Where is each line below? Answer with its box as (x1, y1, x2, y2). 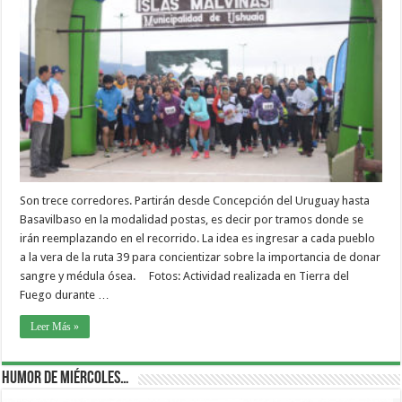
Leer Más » (31, 319, 80, 333)
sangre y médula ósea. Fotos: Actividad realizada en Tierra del (20, 268, 350, 283)
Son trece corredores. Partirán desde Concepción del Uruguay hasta (20, 193, 371, 207)
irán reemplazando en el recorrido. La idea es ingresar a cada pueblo (20, 231, 376, 245)
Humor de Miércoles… (2, 369, 130, 388)
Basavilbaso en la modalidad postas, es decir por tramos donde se (20, 212, 364, 226)
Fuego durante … (20, 287, 110, 301)
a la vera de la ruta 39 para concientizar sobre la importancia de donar (20, 249, 381, 264)
